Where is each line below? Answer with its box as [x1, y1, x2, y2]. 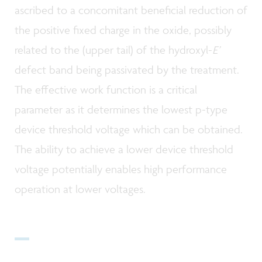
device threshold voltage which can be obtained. [15, 122, 243, 137]
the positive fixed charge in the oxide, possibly [15, 23, 232, 37]
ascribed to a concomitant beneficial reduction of [15, 3, 247, 18]
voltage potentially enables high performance [15, 162, 227, 177]
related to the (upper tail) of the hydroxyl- [15, 43, 212, 57]
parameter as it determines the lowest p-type [15, 102, 227, 117]
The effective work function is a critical [15, 82, 197, 97]
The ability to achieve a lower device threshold [15, 142, 233, 157]
